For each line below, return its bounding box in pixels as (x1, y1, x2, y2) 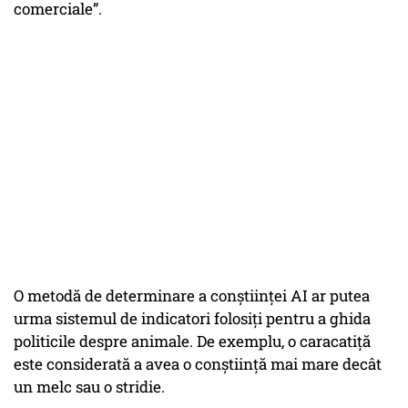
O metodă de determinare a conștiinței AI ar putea (14, 285, 370, 307)
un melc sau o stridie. (14, 376, 165, 398)
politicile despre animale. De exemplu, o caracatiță (14, 331, 371, 352)
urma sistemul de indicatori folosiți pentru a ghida (14, 308, 371, 330)
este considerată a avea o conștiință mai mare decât (14, 353, 382, 375)
